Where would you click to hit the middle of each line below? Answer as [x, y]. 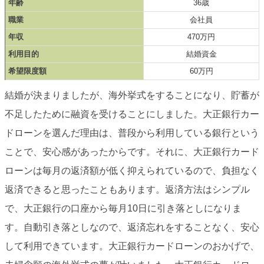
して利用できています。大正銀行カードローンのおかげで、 [132, 246]
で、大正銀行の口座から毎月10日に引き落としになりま [123, 209]
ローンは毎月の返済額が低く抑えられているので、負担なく [132, 171]
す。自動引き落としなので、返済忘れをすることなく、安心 [132, 227]
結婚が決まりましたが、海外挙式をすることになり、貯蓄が [132, 95]
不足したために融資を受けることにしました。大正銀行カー [132, 114]
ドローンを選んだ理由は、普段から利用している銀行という [132, 133]
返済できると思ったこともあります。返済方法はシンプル [127, 190]
